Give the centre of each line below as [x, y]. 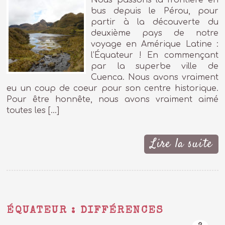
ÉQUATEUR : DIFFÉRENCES [85, 210]
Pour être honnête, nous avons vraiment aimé [113, 100]
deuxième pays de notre [155, 33]
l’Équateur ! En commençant [155, 55]
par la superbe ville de [155, 67]
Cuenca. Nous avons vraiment [155, 78]
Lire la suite [181, 144]
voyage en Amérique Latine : [155, 44]
